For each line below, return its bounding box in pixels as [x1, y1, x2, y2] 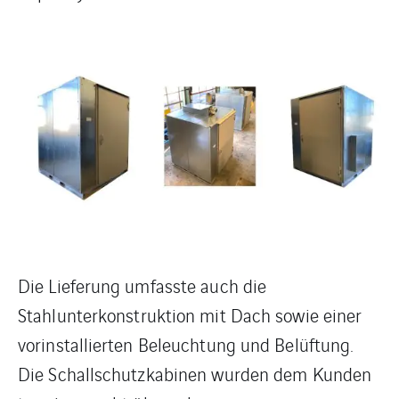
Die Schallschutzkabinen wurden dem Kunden [18, 360, 372, 387]
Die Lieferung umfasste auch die [18, 272, 267, 298]
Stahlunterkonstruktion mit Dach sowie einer [18, 301, 362, 328]
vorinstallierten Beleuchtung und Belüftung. [18, 330, 354, 357]
